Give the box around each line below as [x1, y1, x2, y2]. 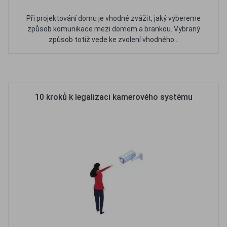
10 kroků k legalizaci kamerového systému [34, 92, 193, 102]
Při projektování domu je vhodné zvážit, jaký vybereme [26, 14, 201, 22]
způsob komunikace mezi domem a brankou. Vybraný [27, 25, 200, 33]
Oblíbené [77, 63, 109, 73]
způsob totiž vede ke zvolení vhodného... [48, 35, 179, 44]
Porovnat [127, 63, 161, 73]
